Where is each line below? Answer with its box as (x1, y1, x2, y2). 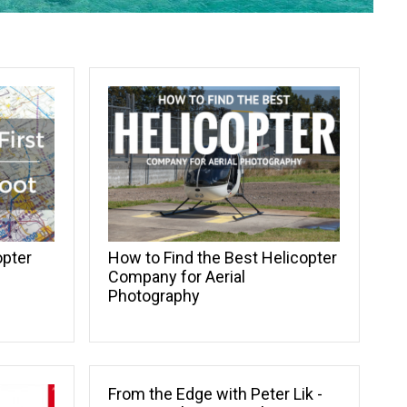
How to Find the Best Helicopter (108, 247, 338, 267)
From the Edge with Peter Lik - (108, 383, 323, 403)
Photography (108, 285, 201, 305)
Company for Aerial (108, 266, 246, 286)
